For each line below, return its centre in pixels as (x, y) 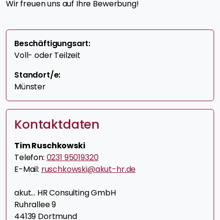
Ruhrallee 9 (35, 204)
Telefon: (30, 157)
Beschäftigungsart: (53, 43)
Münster (30, 86)
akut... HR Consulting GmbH (65, 192)
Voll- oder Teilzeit (47, 55)
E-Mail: (28, 169)
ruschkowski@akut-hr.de (88, 169)
